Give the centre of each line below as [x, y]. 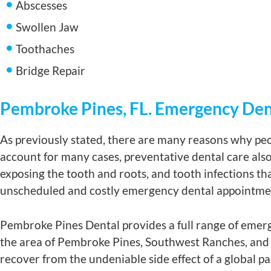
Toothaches [45, 49]
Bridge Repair [51, 70]
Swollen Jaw [47, 27]
